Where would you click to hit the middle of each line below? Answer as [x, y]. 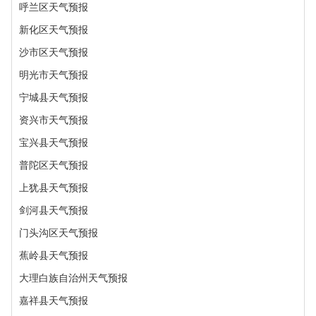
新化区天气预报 [54, 30]
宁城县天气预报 [54, 97]
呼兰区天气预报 [54, 7]
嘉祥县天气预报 [54, 300]
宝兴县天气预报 [54, 142]
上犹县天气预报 [54, 188]
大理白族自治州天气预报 [73, 278]
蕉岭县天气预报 [54, 255]
